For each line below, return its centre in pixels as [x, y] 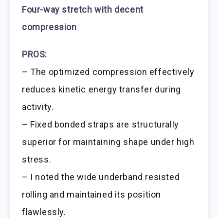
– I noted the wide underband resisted [101, 177]
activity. [38, 107]
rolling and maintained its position [92, 195]
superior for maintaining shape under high [108, 142]
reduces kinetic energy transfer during [101, 90]
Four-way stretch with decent [83, 9]
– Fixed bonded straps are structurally [100, 125]
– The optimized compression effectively [108, 72]
